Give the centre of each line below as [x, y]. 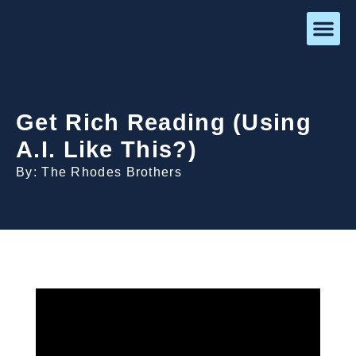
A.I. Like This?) [106, 149]
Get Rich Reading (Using [164, 122]
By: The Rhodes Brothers [99, 172]
